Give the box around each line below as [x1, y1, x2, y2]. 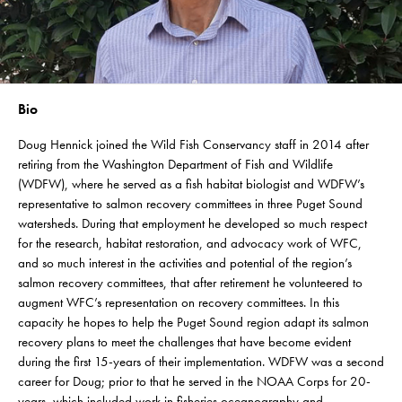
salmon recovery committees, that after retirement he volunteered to [18, 273, 363, 292]
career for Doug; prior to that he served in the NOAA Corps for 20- [18, 371, 371, 390]
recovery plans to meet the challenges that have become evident [18, 332, 351, 351]
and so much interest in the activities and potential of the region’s [18, 253, 352, 272]
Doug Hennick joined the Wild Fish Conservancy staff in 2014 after [18, 135, 369, 153]
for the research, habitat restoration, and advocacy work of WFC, [18, 233, 362, 252]
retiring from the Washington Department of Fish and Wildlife [18, 154, 333, 173]
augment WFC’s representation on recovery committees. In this [18, 293, 339, 311]
